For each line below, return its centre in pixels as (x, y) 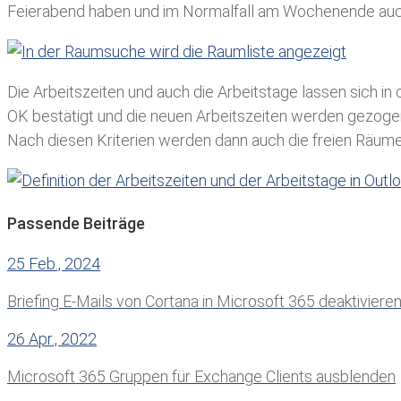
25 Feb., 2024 (54, 264)
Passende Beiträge (76, 224)
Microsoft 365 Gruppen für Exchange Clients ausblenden (201, 377)
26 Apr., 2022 (52, 339)
